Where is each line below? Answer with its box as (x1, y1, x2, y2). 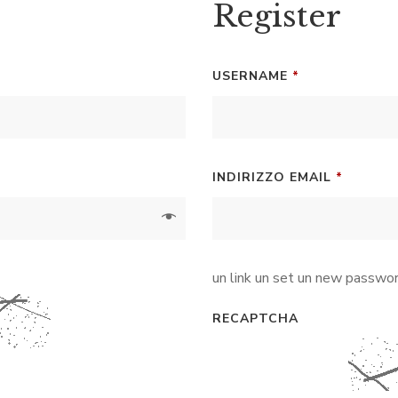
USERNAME (212, 68, 292, 84)
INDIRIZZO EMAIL (212, 169, 336, 186)
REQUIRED (298, 67, 370, 84)
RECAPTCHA (212, 310, 298, 327)
